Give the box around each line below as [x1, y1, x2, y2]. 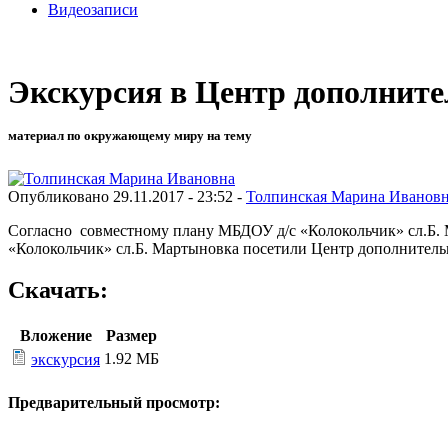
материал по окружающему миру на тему [8, 128, 252, 144]
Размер [106, 327, 157, 345]
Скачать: [8, 277, 108, 304]
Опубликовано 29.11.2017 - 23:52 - [8, 187, 246, 205]
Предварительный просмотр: [8, 393, 220, 411]
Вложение [19, 327, 92, 345]
